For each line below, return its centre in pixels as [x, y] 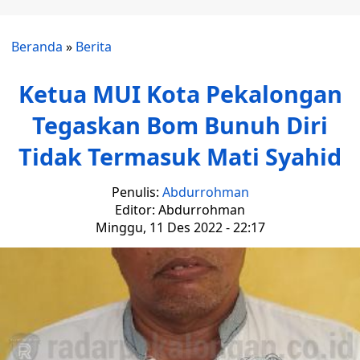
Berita [94, 47]
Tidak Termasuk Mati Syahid [180, 156]
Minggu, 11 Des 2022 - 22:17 [180, 227]
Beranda [37, 47]
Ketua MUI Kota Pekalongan [180, 94]
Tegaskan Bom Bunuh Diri [180, 125]
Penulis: [137, 192]
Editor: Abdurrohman [180, 210]
